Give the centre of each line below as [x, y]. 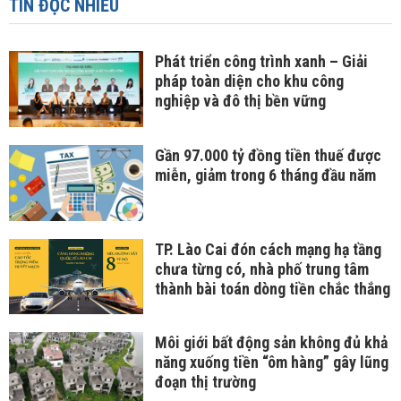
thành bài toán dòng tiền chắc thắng [272, 288]
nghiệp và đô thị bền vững [240, 101]
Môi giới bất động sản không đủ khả [271, 343]
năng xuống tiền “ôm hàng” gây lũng [271, 363]
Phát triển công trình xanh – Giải [261, 62]
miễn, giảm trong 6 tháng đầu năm [265, 175]
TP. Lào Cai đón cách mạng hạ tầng [268, 249]
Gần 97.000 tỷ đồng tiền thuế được [268, 155]
